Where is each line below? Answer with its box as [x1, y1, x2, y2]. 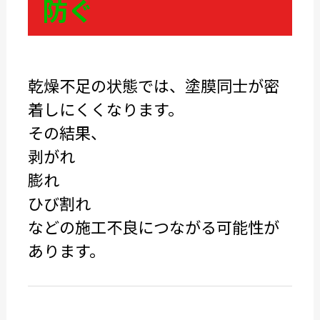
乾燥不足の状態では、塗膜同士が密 [27, 74, 279, 96]
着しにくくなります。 [27, 97, 184, 120]
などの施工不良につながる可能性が [27, 215, 279, 238]
